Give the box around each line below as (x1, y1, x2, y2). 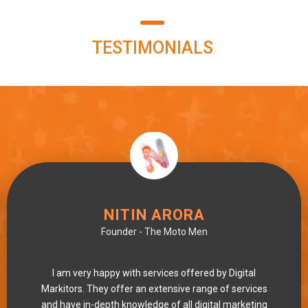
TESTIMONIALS (91, 38, 213, 58)
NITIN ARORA (103, 206, 205, 224)
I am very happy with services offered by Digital (52, 267, 256, 279)
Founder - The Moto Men (100, 226, 208, 238)
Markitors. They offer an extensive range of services (41, 283, 267, 295)
